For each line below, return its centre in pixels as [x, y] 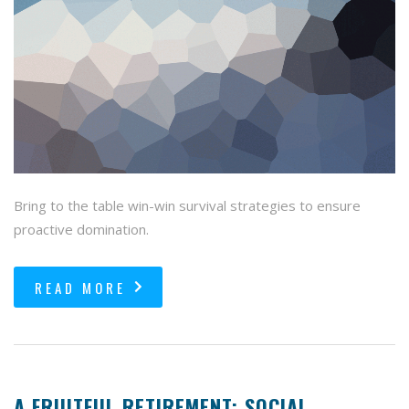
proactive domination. [81, 229]
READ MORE [80, 287]
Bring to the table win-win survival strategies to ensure [187, 205]
